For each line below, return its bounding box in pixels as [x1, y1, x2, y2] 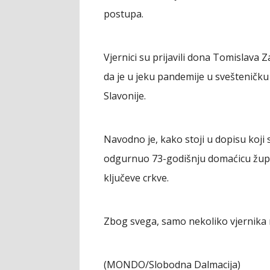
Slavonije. [104, 89, 146, 102]
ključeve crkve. [104, 171, 169, 184]
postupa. [104, 7, 143, 20]
